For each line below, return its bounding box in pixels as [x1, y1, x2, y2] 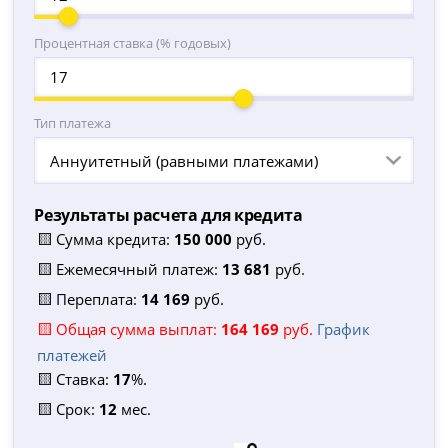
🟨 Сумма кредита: [37, 229, 175, 249]
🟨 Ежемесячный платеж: [37, 259, 223, 279]
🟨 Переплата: [37, 289, 142, 309]
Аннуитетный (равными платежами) [50, 150, 319, 171]
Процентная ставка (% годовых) [34, 34, 232, 52]
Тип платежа [34, 114, 112, 132]
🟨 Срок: [37, 399, 100, 419]
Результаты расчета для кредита [34, 204, 303, 226]
